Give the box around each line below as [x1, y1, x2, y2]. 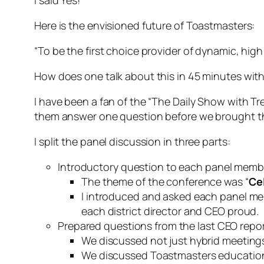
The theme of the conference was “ [81, 174, 249, 189]
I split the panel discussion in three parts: [34, 134, 230, 148]
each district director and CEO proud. [81, 203, 259, 218]
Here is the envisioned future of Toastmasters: [34, 18, 255, 32]
